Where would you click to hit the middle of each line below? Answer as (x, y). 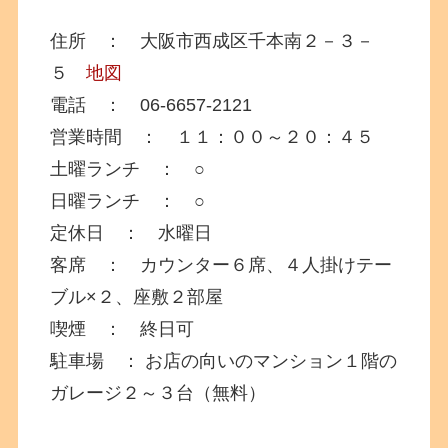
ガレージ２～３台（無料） (158, 392)
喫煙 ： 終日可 (122, 328)
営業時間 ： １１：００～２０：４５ (212, 136)
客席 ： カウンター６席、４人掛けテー (221, 264)
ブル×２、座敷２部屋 (137, 296)
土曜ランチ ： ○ (128, 168)
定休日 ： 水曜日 (131, 232)
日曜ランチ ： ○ (128, 200)
